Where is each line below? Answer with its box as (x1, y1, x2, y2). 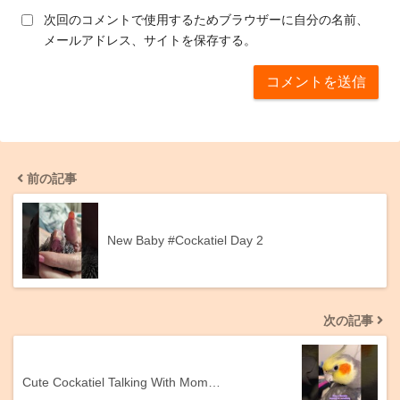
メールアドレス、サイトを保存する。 (44, 33, 256, 48)
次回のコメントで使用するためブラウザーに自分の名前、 (44, 12, 369, 28)
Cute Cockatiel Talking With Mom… (22, 375, 221, 390)
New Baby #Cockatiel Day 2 (107, 233, 263, 248)
